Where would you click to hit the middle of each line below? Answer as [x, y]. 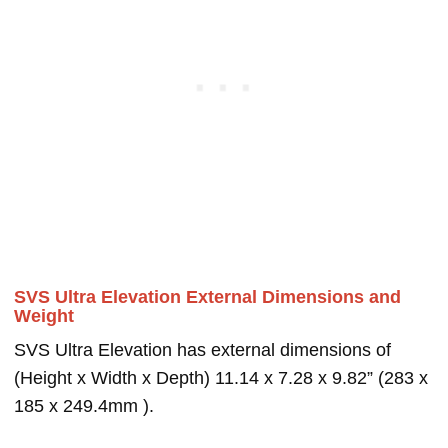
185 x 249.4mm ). [84, 406]
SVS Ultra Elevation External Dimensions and [207, 297]
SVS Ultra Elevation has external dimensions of [202, 350]
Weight [44, 316]
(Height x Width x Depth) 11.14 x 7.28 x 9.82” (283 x [221, 378]
